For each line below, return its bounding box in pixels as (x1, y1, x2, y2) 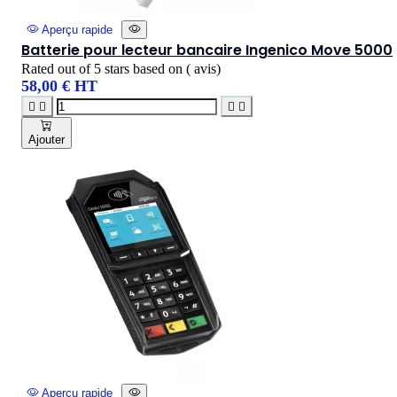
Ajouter (28, 132, 65, 146)
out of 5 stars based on (58, 60, 186, 76)
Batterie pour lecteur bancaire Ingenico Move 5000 (21, 39, 393, 60)
